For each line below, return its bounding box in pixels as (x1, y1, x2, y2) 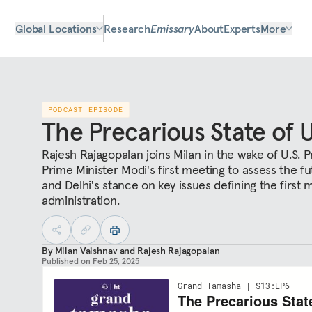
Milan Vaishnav (54, 244, 118, 257)
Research (104, 22, 151, 36)
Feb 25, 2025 (93, 256, 139, 266)
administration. (42, 192, 120, 208)
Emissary (150, 22, 194, 36)
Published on (42, 256, 91, 266)
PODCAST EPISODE (48, 105, 123, 114)
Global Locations (15, 22, 97, 36)
